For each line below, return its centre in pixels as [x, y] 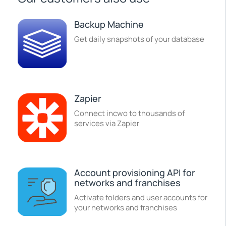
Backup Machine [109, 24]
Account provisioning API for [134, 172]
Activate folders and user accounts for [140, 197]
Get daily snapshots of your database [139, 39]
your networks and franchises [125, 207]
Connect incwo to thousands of [129, 113]
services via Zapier [106, 123]
